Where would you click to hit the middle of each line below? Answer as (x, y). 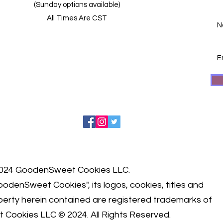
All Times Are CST (77, 18)
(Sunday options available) (77, 5)
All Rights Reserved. (131, 215)
